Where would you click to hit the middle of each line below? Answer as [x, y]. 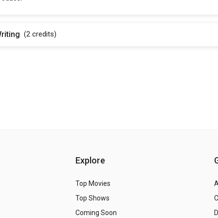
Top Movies [93, 183]
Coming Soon [96, 212]
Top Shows [92, 198]
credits [43, 34]
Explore [90, 160]
